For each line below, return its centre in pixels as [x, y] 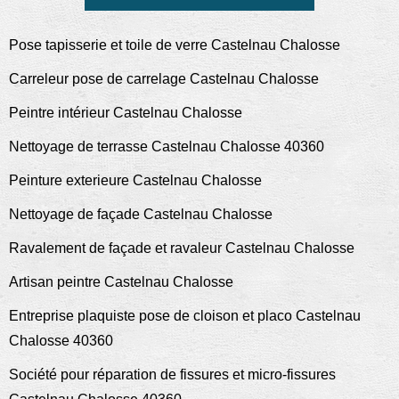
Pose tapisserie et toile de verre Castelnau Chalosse [175, 45]
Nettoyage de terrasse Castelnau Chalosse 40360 [167, 147]
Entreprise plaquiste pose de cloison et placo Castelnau [185, 316]
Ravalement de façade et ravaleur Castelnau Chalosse [182, 248]
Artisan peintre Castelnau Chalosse [121, 282]
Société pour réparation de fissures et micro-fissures [172, 375]
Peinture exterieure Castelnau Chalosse [135, 181]
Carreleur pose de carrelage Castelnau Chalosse [164, 79]
